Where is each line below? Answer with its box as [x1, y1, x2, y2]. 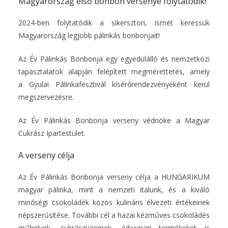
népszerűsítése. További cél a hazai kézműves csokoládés [18, 210, 210, 220]
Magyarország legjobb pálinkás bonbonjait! [18, 31, 160, 40]
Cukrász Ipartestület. [18, 128, 85, 138]
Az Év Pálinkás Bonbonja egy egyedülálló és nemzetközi [18, 54, 210, 64]
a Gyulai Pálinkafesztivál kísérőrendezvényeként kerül [18, 79, 210, 89]
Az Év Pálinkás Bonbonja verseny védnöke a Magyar [18, 116, 210, 125]
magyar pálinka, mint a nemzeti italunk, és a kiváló [18, 185, 210, 194]
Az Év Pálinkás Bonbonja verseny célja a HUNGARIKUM [18, 172, 210, 182]
